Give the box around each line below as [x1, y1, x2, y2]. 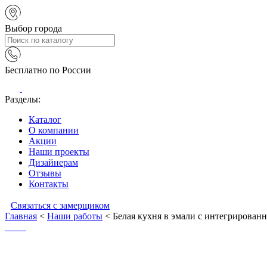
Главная [5, 211, 37, 221]
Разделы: [5, 94, 41, 104]
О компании [29, 125, 79, 135]
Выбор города [5, 23, 62, 33]
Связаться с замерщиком [11, 200, 110, 210]
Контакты [29, 179, 69, 189]
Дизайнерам [29, 157, 78, 167]
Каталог [29, 114, 61, 125]
